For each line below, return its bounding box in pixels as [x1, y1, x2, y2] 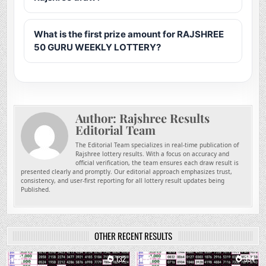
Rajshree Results [119, 110, 210, 126]
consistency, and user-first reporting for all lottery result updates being [21, 176, 225, 185]
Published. [21, 185, 51, 194]
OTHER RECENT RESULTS [94, 229, 172, 243]
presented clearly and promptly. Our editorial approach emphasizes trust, [21, 167, 233, 176]
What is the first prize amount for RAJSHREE [34, 28, 224, 40]
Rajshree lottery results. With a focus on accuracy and [75, 150, 230, 159]
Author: [75, 110, 120, 126]
